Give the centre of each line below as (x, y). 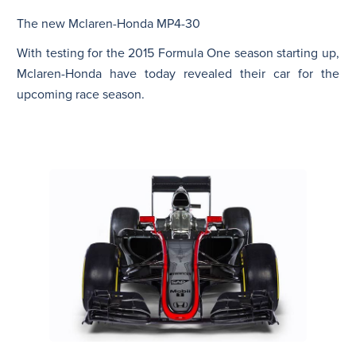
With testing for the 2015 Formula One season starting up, (178, 53)
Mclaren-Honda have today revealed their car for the (178, 74)
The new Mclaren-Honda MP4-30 (108, 23)
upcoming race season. (81, 94)
